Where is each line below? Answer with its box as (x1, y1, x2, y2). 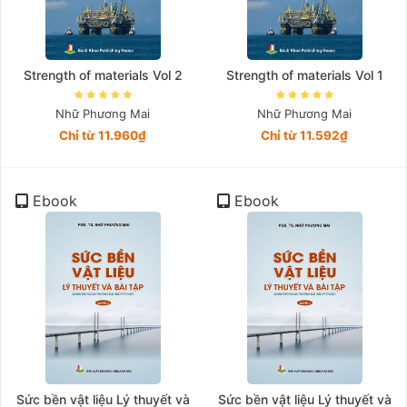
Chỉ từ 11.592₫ (261, 127, 348, 143)
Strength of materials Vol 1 (225, 66, 383, 83)
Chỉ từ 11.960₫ (59, 127, 146, 143)
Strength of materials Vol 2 (23, 66, 183, 83)
